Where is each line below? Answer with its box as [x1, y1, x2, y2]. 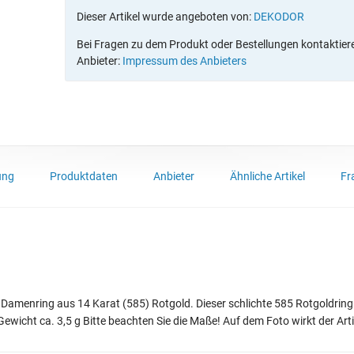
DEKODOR [254, 10, 304, 24]
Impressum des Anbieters [122, 55, 247, 68]
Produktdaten [49, 170, 118, 183]
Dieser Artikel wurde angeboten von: [77, 10, 254, 24]
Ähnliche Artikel [229, 170, 305, 183]
